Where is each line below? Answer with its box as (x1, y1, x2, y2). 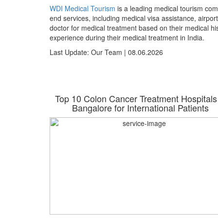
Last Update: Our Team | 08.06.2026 (50, 47, 163, 57)
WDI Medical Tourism (50, 3, 115, 13)
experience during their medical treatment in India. (50, 33, 204, 42)
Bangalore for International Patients (72, 101, 209, 114)
